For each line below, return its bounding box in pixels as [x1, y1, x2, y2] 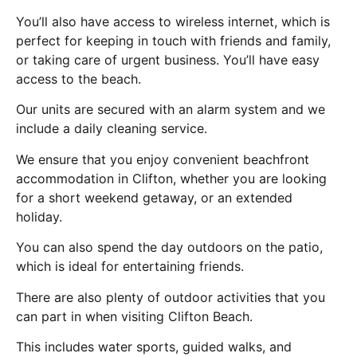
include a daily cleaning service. [16, 120, 207, 137]
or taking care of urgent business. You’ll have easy [16, 52, 320, 69]
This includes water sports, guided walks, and [16, 338, 292, 355]
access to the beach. [16, 71, 141, 88]
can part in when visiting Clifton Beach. [16, 308, 253, 324]
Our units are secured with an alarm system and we [16, 101, 325, 118]
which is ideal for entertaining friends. [16, 258, 244, 275]
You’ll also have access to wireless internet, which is [16, 14, 330, 30]
